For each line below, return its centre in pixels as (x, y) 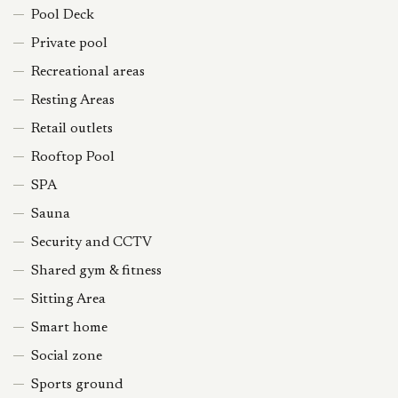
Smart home (69, 328)
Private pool (69, 44)
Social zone (67, 356)
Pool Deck (63, 15)
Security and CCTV (92, 243)
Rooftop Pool (73, 157)
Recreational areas (88, 72)
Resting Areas (73, 100)
